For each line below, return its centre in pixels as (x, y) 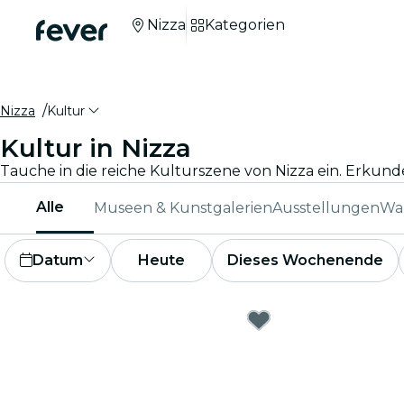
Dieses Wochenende (305, 260)
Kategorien (245, 25)
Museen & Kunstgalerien (183, 208)
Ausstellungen (326, 208)
